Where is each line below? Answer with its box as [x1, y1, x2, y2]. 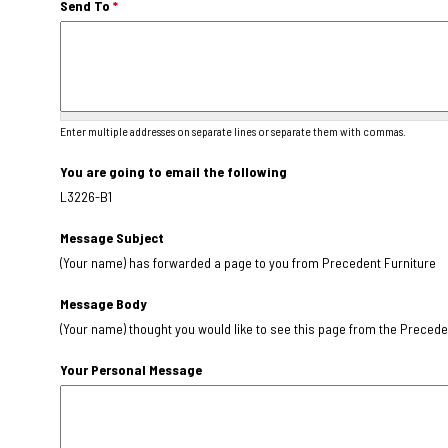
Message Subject [60, 228, 164, 246]
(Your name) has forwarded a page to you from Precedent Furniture [60, 253, 436, 271]
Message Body [60, 294, 147, 312]
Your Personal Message [60, 360, 202, 378]
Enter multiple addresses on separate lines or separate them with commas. [60, 123, 406, 138]
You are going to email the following [60, 162, 287, 180]
